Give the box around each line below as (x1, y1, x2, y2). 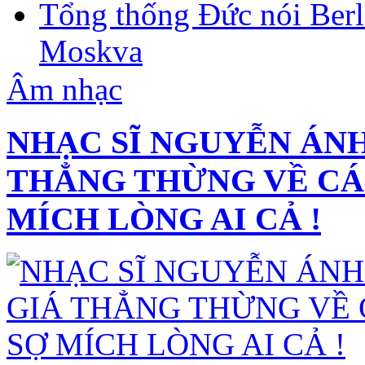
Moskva (39, 33, 143, 69)
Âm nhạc (7, 71, 122, 107)
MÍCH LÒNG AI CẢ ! (7, 200, 321, 237)
